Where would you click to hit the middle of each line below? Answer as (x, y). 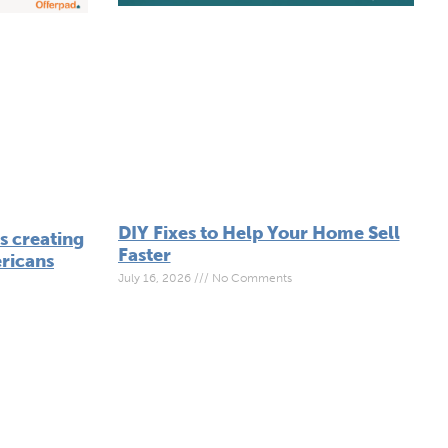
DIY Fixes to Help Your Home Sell (258, 232)
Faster (144, 254)
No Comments (250, 277)
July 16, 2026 (155, 277)
